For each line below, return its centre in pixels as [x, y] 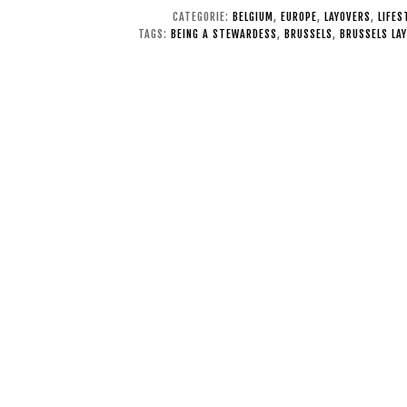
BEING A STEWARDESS [224, 35]
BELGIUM [253, 17]
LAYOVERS [347, 17]
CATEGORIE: [202, 17]
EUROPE [298, 17]
